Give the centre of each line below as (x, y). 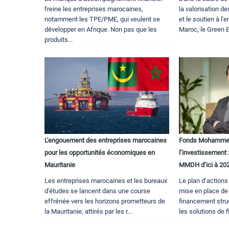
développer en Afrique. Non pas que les (101, 29)
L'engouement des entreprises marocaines (106, 140)
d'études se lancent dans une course (97, 191)
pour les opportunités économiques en (100, 152)
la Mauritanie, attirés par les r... (88, 211)
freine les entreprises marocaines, (94, 9)
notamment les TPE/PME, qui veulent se (102, 19)
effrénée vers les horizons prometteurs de (105, 201)
